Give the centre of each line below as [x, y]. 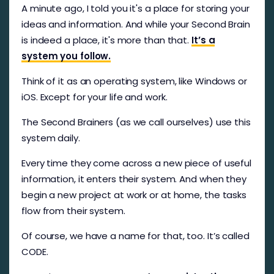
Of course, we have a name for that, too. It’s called [135, 235]
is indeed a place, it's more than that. [106, 40]
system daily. [52, 138]
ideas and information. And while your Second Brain [136, 24]
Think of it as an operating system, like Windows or [134, 81]
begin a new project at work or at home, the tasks [134, 194]
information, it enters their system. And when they [134, 179]
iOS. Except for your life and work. [94, 97]
